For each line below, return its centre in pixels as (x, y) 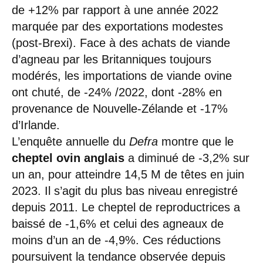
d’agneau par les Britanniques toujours (112, 59)
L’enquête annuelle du (70, 141)
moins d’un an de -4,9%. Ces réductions (116, 240)
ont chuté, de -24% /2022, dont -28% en (117, 92)
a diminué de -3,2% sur (187, 158)
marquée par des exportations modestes (117, 26)
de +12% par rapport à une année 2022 (115, 10)
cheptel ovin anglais (68, 158)
